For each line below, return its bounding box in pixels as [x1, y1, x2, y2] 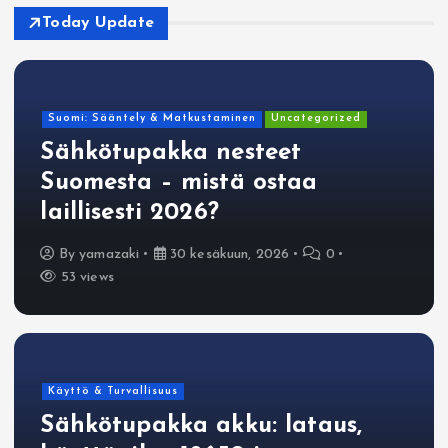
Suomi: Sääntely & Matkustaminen [47, 113, 256, 125]
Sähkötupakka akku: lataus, [40, 414, 363, 439]
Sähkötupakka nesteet [40, 141, 302, 166]
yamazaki [79, 246, 140, 262]
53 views [56, 269, 114, 285]
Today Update [42, 14, 155, 31]
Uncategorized [270, 113, 361, 125]
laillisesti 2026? [40, 201, 219, 226]
